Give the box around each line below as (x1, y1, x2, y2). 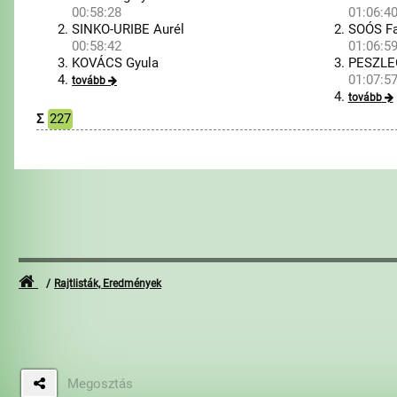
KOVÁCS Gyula (72, 55, 160, 71)
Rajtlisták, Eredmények (54, 277, 162, 290)
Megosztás (67, 375, 134, 392)
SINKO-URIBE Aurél (72, 21, 185, 37)
